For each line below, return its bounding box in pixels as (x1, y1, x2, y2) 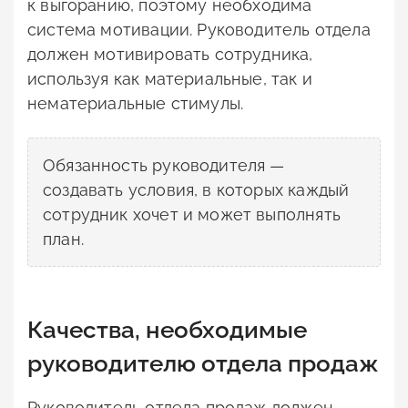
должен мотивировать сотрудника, (27, 45, 313, 65)
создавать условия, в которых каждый (43, 180, 350, 200)
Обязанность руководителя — (43, 156, 285, 176)
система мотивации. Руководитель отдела (27, 20, 371, 40)
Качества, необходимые (27, 316, 307, 344)
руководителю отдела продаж (27, 350, 379, 378)
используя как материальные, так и (27, 69, 312, 89)
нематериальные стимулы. (27, 94, 244, 114)
